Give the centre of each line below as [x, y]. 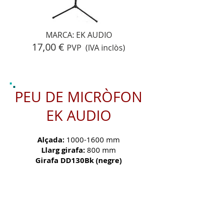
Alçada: [52, 140]
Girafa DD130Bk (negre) [79, 160]
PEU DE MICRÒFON [79, 97]
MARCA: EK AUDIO [79, 35]
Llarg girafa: [64, 150]
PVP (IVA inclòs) [96, 48]
